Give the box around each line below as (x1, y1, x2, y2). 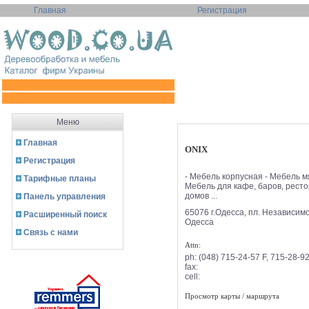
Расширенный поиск (23, 210, 107, 219)
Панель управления (23, 192, 106, 201)
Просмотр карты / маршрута (184, 291, 279, 300)
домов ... (184, 190, 217, 201)
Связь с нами (23, 228, 78, 237)
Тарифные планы (23, 174, 96, 183)
